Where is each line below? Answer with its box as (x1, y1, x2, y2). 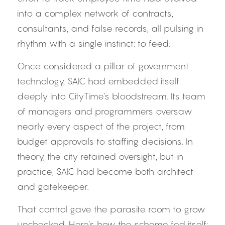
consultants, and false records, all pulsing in (17, 23, 203, 34)
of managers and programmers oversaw (17, 106, 192, 117)
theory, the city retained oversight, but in (17, 151, 183, 162)
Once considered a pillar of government (17, 61, 189, 71)
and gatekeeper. (17, 181, 89, 192)
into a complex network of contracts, (17, 8, 173, 19)
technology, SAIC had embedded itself (17, 76, 179, 86)
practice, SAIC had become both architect (17, 166, 193, 177)
